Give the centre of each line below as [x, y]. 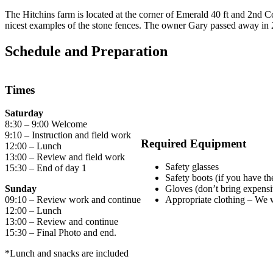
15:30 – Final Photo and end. [61, 233]
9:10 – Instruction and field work [68, 135]
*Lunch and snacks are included [67, 253]
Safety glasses [192, 167]
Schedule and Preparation [86, 51]
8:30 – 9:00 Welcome [46, 124]
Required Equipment [193, 143]
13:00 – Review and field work [65, 157]
